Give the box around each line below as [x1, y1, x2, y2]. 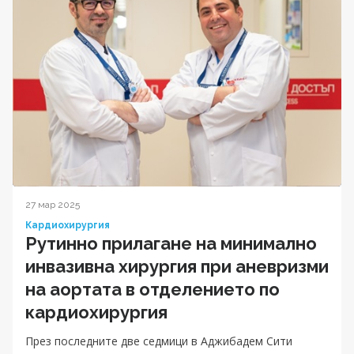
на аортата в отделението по [25, 278, 280, 299]
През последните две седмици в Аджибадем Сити [25, 333, 292, 348]
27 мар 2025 [25, 198, 80, 210]
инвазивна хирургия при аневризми [25, 255, 329, 277]
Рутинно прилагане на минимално [25, 232, 317, 254]
